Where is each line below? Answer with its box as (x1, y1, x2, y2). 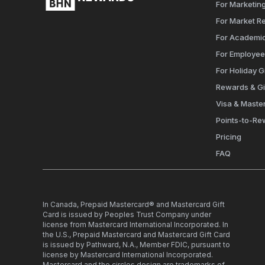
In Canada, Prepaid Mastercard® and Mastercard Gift (43, 199, 225, 209)
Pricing (215, 131, 241, 141)
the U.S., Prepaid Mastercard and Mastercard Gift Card (43, 230, 230, 239)
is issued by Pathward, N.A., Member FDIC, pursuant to (43, 240, 230, 249)
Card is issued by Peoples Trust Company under (43, 209, 211, 219)
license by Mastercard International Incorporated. (43, 250, 213, 259)
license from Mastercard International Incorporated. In (43, 219, 228, 229)
